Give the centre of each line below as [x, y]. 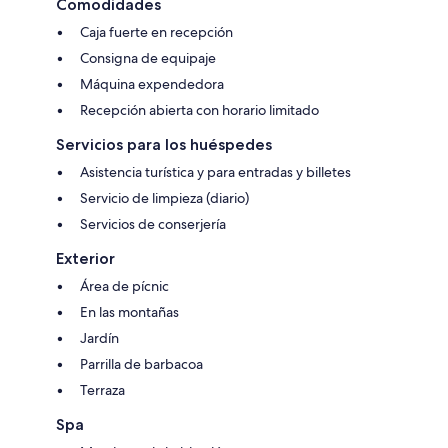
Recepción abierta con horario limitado [199, 109]
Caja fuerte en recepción [156, 31]
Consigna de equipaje [148, 57]
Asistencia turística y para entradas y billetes [215, 171]
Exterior [85, 258]
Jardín [99, 337]
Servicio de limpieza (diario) [164, 197]
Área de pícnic [124, 285]
